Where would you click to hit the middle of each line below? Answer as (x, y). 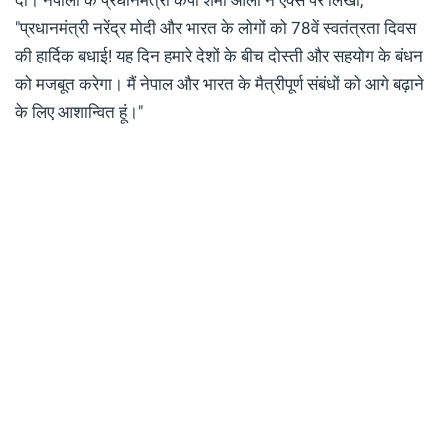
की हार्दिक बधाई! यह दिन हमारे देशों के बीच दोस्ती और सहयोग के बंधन (219, 55)
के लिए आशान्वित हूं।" (79, 111)
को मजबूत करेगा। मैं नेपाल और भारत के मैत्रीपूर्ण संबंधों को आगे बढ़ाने (219, 83)
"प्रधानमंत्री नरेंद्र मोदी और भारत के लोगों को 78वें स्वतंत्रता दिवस (215, 27)
